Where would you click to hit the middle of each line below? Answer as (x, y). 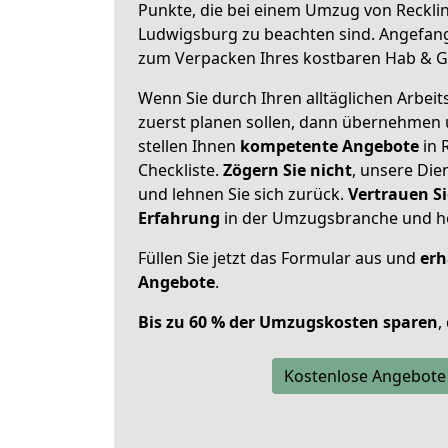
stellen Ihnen (189, 146)
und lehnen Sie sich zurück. (243, 194)
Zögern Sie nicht (287, 170)
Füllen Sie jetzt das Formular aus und (279, 258)
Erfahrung (179, 218)
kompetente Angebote (329, 146)
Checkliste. (180, 170)
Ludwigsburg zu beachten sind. (258, 34)
